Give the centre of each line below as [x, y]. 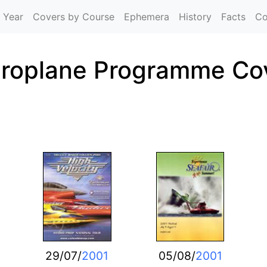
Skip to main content [181, 7]
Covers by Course [74, 17]
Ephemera [147, 17]
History [195, 17]
